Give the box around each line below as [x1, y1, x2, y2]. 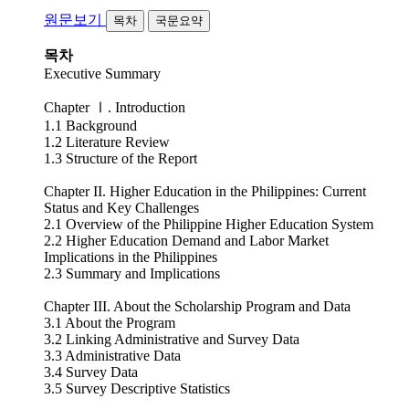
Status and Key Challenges [44, 199, 199, 215]
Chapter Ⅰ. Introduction [44, 99, 185, 115]
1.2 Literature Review [44, 133, 170, 150]
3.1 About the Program [44, 314, 175, 330]
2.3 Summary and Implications [44, 265, 220, 281]
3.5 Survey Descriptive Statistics [44, 380, 230, 396]
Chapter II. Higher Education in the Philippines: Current [44, 183, 366, 199]
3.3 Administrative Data [44, 347, 181, 363]
